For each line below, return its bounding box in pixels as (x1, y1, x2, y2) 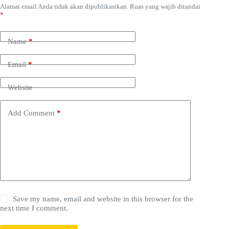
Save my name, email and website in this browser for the (13, 195, 194, 203)
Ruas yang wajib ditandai (130, 3, 200, 11)
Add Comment (8, 108, 55, 117)
